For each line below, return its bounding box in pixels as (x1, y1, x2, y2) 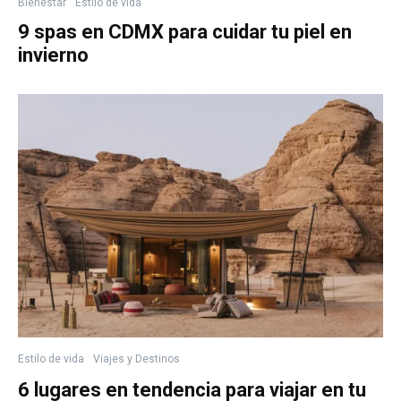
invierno (18, 43, 89, 66)
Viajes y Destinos (93, 352, 180, 365)
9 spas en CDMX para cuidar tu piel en (18, 20, 352, 43)
